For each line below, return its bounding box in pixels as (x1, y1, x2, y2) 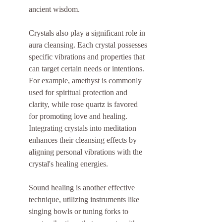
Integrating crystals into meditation (29, 124, 138, 133)
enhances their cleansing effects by (29, 136, 139, 145)
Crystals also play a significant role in (29, 29, 147, 38)
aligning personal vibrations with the (29, 148, 144, 157)
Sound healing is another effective (29, 183, 137, 192)
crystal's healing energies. (29, 160, 108, 168)
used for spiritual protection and (29, 88, 129, 97)
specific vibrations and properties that (29, 53, 147, 61)
